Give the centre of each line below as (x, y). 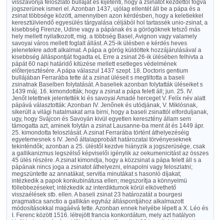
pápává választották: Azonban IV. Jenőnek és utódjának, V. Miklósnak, (104, 105)
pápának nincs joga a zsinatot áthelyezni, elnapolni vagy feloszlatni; (102, 167)
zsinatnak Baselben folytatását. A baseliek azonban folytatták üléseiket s (107, 84)
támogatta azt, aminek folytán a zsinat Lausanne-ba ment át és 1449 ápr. (108, 126)
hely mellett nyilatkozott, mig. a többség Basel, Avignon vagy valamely (104, 36)
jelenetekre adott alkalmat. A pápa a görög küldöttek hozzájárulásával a (106, 50)
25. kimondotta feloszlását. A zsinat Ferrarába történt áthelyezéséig (100, 133)
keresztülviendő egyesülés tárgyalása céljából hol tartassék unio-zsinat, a (110, 23)
